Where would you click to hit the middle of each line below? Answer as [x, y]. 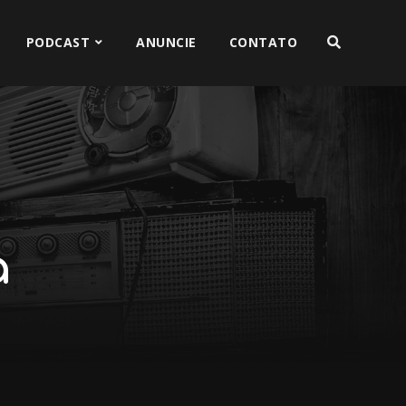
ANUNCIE [166, 42]
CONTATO [263, 42]
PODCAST [58, 42]
